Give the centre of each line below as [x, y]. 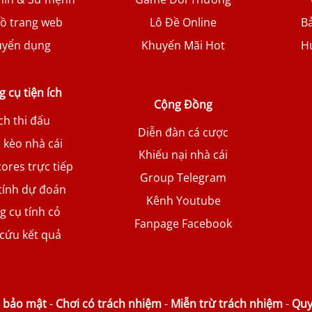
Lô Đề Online [184, 22]
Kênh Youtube [183, 201]
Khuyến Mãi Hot [184, 45]
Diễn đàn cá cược [184, 132]
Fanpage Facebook [184, 223]
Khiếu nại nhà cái [184, 155]
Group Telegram [184, 178]
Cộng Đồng [184, 104]
